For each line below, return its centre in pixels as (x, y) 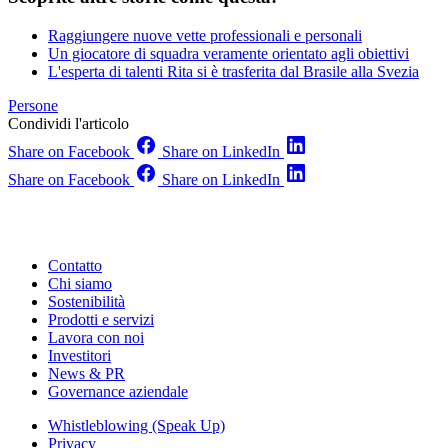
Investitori (79, 355)
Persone (33, 105)
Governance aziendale (118, 391)
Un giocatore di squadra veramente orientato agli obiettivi (228, 53)
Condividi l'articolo (68, 123)
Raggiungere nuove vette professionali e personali (205, 35)
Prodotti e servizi (101, 319)
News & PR (86, 373)
